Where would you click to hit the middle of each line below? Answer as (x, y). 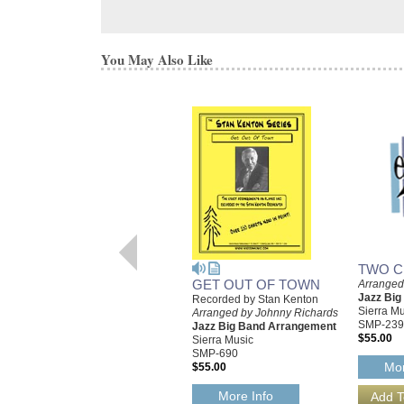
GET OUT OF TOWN (256, 284)
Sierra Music (223, 340)
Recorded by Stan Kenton (255, 299)
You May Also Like (157, 59)
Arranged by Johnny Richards (265, 312)
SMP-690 (215, 353)
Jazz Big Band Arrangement (264, 326)
